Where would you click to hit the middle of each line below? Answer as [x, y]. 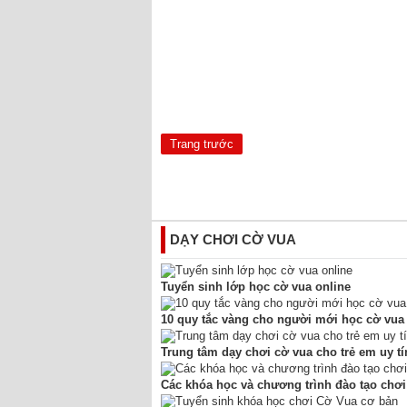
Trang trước [202, 144]
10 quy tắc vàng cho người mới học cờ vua [283, 319]
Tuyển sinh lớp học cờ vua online [256, 287]
